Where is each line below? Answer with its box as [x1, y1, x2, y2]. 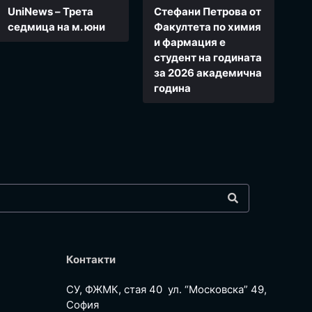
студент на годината [153, 51, 262, 65]
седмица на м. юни [8, 20, 106, 34]
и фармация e [153, 36, 226, 49]
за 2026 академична [153, 66, 262, 80]
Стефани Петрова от [153, 5, 261, 19]
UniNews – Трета [8, 5, 94, 19]
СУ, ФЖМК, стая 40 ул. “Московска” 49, [66, 283, 267, 297]
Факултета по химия [153, 20, 261, 34]
